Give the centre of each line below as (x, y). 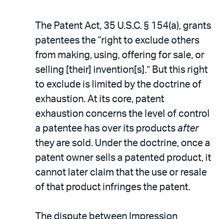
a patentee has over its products (106, 129)
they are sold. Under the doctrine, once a (123, 143)
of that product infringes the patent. (113, 187)
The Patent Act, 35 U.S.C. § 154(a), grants (123, 26)
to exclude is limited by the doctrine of (118, 85)
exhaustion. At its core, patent (100, 99)
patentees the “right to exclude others (117, 41)
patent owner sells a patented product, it (123, 158)
